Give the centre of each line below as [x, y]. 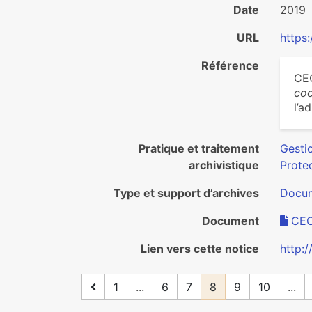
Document [231, 221]
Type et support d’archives [186, 193]
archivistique [224, 165]
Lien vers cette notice [200, 249]
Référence [230, 65]
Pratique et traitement [199, 148]
